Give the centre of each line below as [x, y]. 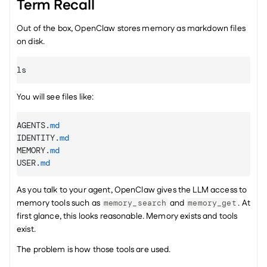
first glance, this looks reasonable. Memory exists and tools [127, 216]
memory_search [135, 203]
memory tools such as [59, 203]
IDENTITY [36, 138]
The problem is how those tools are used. [94, 250]
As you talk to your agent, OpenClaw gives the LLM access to [132, 190]
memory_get [212, 203]
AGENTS [31, 125]
